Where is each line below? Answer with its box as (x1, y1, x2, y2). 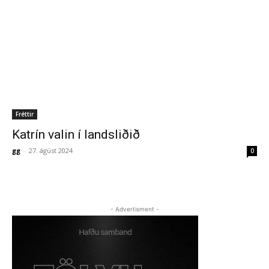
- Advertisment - (110, 205, 159, 213)
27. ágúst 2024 (29, 146, 73, 155)
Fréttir (16, 110, 34, 118)
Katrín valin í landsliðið (12, 127, 140, 142)
